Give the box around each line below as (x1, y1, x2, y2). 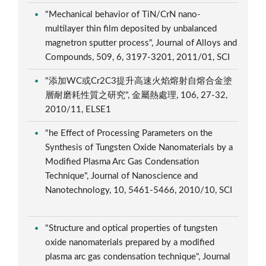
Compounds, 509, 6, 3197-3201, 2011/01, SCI (45, 52, 233, 62)
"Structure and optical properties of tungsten (45, 223, 218, 233)
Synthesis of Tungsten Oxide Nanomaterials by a (45, 142, 233, 152)
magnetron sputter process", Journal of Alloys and (45, 38, 237, 47)
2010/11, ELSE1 (45, 104, 114, 114)
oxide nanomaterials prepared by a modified (45, 237, 215, 247)
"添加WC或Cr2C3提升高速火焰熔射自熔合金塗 (45, 76, 233, 85)
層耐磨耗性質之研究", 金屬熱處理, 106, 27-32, (45, 90, 228, 100)
